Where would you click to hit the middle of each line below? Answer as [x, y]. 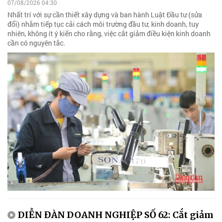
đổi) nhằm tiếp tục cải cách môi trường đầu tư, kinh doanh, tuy [103, 24]
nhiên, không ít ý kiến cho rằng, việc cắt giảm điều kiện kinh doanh [109, 34]
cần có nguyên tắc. [36, 43]
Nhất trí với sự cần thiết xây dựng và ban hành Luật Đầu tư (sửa [105, 15]
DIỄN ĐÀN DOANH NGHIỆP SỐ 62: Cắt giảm [116, 215]
